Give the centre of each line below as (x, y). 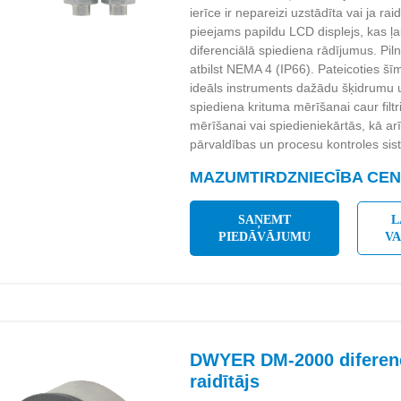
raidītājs (225, 381)
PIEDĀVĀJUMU (265, 237)
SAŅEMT (265, 220)
